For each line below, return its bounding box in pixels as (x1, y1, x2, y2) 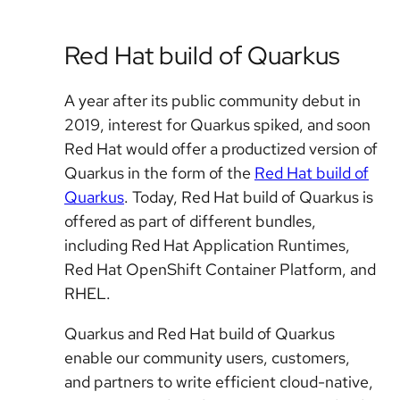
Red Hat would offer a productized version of (64, 138, 378, 160)
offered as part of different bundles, (64, 211, 316, 232)
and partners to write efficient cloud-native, (64, 371, 373, 393)
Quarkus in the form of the (64, 162, 254, 184)
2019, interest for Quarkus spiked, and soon (64, 114, 371, 136)
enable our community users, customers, (64, 347, 350, 369)
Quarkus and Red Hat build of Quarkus (64, 323, 335, 345)
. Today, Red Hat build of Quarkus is (124, 187, 373, 208)
